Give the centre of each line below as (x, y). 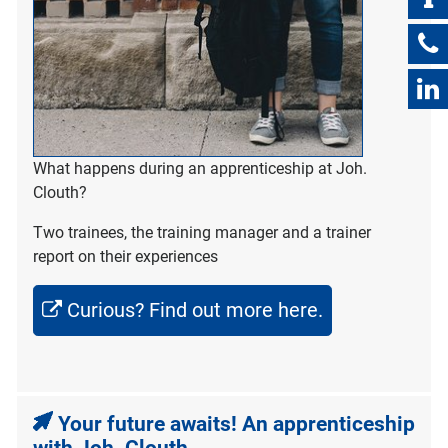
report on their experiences (125, 257)
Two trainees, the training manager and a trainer (202, 233)
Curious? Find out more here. (195, 310)
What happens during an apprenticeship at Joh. (200, 169)
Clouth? (60, 193)
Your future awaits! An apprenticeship (236, 424)
